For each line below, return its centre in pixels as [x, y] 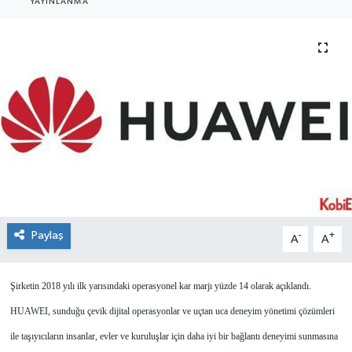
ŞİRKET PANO [86, 68]
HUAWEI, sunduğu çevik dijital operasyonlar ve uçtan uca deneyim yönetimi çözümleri [172, 312]
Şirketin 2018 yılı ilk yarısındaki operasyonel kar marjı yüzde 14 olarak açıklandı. [160, 286]
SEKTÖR [69, 28]
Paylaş [47, 236]
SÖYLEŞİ [70, 108]
